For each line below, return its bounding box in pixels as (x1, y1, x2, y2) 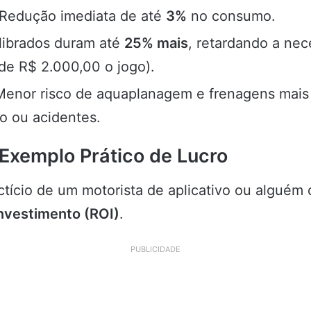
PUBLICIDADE (131, 244, 180, 254)
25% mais (124, 35, 188, 52)
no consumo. (187, 8, 276, 25)
